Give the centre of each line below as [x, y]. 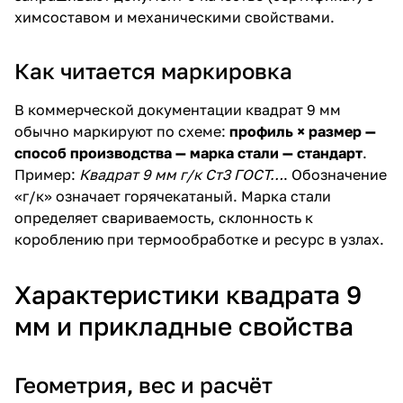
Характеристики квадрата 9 [188, 294]
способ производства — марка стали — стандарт [188, 152]
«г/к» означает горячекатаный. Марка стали [173, 196]
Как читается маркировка [153, 70]
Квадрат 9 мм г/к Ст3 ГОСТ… [181, 174]
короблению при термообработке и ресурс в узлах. [199, 239]
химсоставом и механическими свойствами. [175, 17]
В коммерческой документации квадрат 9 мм [178, 109]
